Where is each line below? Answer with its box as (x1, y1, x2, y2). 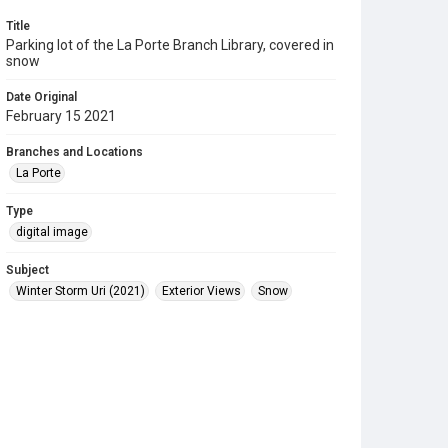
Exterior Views (162, 284, 241, 298)
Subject (6, 263, 49, 277)
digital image (16, 225, 88, 239)
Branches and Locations (6, 145, 143, 159)
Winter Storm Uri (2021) (16, 284, 145, 298)
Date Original (6, 90, 77, 104)
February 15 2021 (6, 108, 116, 124)
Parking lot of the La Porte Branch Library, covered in (6, 37, 334, 53)
